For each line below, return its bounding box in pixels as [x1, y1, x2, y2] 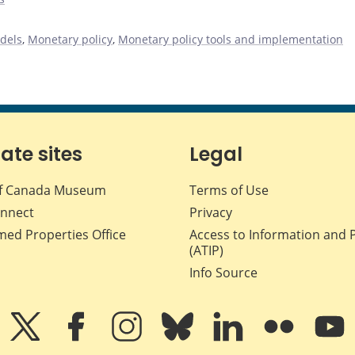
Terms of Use [189, 181, 269, 199]
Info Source [189, 263, 258, 281]
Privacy [189, 203, 232, 221]
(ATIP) [189, 241, 223, 259]
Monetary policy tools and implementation [118, 31, 343, 47]
